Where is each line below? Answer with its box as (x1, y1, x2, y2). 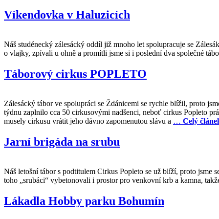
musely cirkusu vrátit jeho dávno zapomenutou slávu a (4, 116, 173, 125)
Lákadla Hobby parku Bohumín (4, 194, 164, 207)
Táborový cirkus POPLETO (4, 67, 147, 80)
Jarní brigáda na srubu (4, 135, 120, 148)
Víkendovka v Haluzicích (4, 8, 130, 22)
